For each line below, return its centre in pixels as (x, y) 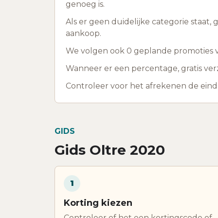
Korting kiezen (98, 203)
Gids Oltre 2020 (110, 150)
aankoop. (83, 33)
